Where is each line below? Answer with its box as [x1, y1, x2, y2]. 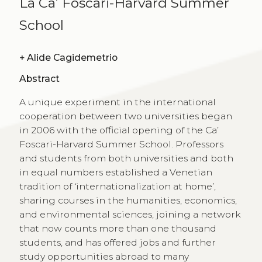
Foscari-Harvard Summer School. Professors [19, 139, 223, 150]
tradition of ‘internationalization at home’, [19, 181, 216, 192]
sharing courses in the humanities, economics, [19, 195, 237, 206]
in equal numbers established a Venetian [19, 167, 212, 178]
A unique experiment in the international [19, 96, 216, 108]
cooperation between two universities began [19, 111, 232, 122]
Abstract [19, 73, 60, 85]
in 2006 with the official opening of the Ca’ [19, 125, 219, 136]
